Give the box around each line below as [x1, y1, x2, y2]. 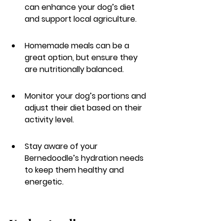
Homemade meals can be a [25, 40, 131, 51]
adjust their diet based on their [25, 102, 144, 113]
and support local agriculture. [25, 13, 137, 25]
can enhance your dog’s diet [25, 1, 137, 13]
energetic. [25, 176, 64, 187]
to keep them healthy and [25, 164, 126, 176]
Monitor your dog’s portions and [25, 90, 148, 102]
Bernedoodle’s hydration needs [25, 152, 146, 164]
